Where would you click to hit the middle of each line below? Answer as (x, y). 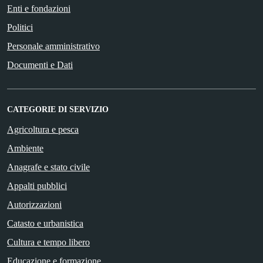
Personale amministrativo (53, 46)
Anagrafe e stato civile (48, 167)
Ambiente (25, 149)
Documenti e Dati (40, 65)
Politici (20, 28)
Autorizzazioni (34, 205)
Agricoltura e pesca (43, 130)
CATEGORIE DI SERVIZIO (58, 110)
